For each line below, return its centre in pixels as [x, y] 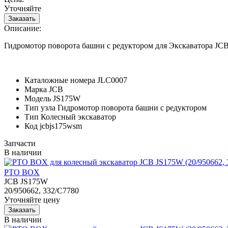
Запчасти [20, 143]
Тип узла [40, 107]
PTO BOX [22, 172]
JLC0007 [112, 80]
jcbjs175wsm [61, 126]
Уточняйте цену [32, 199]
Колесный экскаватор [78, 117]
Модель [38, 98]
